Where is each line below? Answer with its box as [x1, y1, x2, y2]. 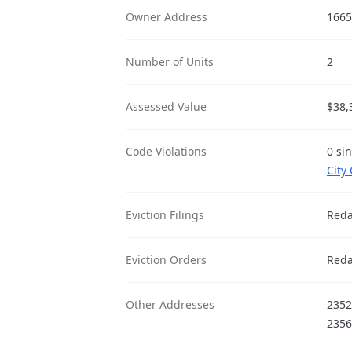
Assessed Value [126, 99, 207, 114]
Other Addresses [126, 297, 214, 312]
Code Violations [126, 144, 207, 159]
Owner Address [126, 9, 207, 24]
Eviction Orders [126, 252, 207, 267]
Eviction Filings [126, 207, 204, 222]
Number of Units [126, 54, 214, 69]
